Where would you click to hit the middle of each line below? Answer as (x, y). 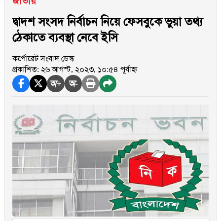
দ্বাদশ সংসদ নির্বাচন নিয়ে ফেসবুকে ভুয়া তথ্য (108, 22)
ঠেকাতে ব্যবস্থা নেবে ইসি (65, 37)
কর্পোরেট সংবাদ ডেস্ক (43, 58)
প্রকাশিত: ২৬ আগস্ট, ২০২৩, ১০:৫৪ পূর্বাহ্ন (75, 69)
